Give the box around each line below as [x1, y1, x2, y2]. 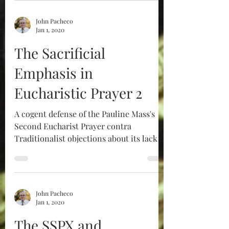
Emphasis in [14, 63, 93, 82]
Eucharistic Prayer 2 [14, 83, 142, 102]
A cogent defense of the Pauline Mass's [14, 108, 155, 119]
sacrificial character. [14, 145, 89, 156]
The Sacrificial [14, 43, 105, 62]
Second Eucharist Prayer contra [14, 121, 131, 131]
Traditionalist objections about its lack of [14, 133, 167, 144]
